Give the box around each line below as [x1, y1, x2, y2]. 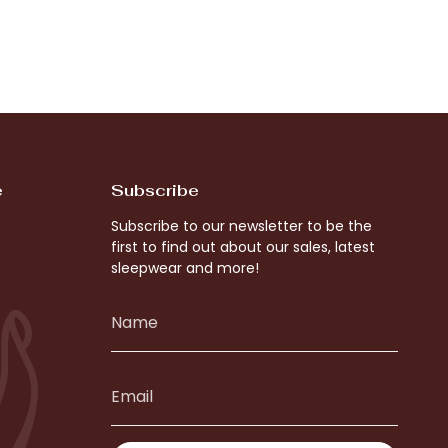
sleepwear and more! [110, 258, 259, 278]
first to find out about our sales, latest [110, 237, 375, 257]
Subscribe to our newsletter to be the [110, 216, 372, 236]
